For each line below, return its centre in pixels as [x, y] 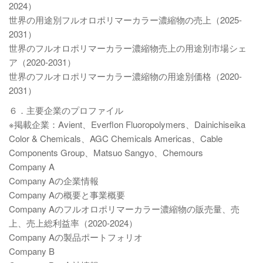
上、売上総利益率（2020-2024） [73, 223]
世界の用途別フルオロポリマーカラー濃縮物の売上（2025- [125, 20]
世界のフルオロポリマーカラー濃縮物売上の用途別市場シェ [128, 48]
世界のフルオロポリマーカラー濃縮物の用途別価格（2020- [125, 76]
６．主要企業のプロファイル [66, 110]
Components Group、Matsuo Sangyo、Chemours [106, 152]
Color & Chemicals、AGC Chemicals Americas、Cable [116, 138]
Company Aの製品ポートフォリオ [76, 237]
